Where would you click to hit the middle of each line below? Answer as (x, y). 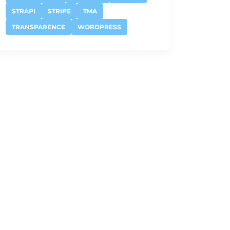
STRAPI (24, 11)
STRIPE (59, 11)
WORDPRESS (99, 27)
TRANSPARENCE (39, 27)
